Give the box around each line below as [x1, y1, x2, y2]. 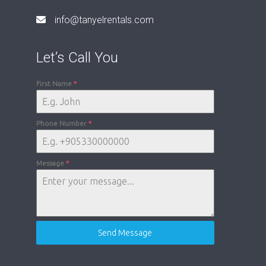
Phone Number [36, 119, 88, 127]
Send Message [98, 227, 153, 237]
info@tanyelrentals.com [54, 14, 154, 26]
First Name [36, 79, 74, 87]
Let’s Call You [36, 49, 118, 66]
